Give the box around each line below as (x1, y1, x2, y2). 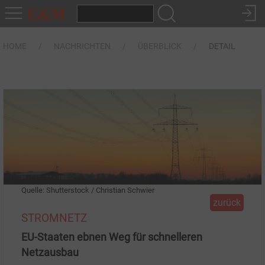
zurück (213, 197, 241, 209)
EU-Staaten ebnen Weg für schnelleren (21, 231, 202, 244)
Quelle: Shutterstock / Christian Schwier (21, 186, 154, 195)
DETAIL (209, 41, 235, 51)
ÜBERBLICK (138, 41, 182, 51)
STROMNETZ (21, 211, 87, 225)
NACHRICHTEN (54, 41, 111, 51)
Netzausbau (21, 247, 79, 259)
